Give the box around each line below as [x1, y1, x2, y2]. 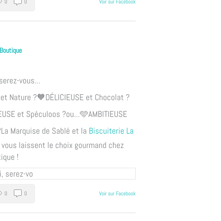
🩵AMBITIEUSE [79, 108, 127, 119]
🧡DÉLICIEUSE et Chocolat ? [37, 91, 130, 103]
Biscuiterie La [88, 125, 134, 136]
